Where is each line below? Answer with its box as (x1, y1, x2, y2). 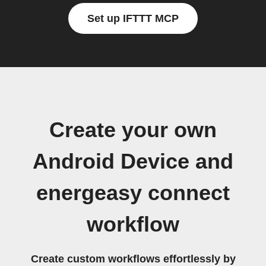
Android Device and (33, 150, 233, 173)
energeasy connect (36, 181, 230, 205)
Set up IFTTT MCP (87, 12, 179, 24)
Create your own (49, 118, 217, 142)
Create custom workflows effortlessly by (30, 253, 236, 265)
